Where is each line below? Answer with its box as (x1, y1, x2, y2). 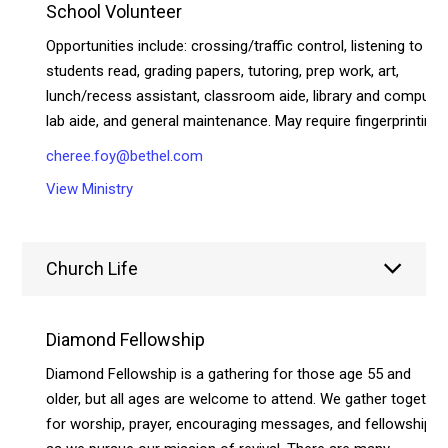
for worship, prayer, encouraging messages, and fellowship (46, 414, 433, 433)
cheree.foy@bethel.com (46, 146, 204, 165)
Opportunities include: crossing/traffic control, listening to (46, 36, 424, 55)
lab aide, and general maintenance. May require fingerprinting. (46, 111, 444, 130)
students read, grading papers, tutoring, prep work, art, (46, 61, 400, 80)
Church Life (46, 257, 139, 279)
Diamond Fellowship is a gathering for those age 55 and (46, 364, 412, 383)
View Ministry (46, 179, 134, 198)
